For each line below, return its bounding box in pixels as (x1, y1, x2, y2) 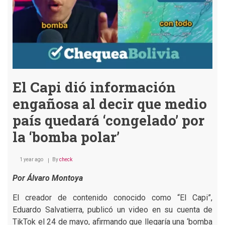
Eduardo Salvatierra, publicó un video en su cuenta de (13, 204, 212, 214)
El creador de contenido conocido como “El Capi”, (13, 192, 212, 202)
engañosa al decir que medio (13, 94, 207, 113)
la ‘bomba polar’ (13, 127, 120, 146)
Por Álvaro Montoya (13, 173, 83, 183)
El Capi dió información (13, 77, 176, 96)
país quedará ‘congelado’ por (13, 110, 204, 130)
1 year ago (20, 156, 43, 162)
